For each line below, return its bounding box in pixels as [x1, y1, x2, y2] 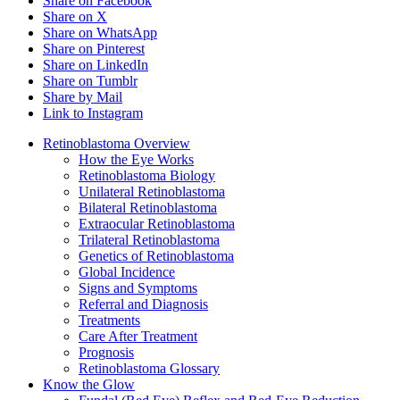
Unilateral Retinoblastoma [79, 184, 225, 200]
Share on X [43, 9, 107, 25]
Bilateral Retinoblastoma [79, 200, 217, 216]
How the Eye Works [79, 152, 194, 168]
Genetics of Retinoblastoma [79, 248, 234, 264]
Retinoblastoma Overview [43, 136, 190, 152]
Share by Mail [43, 89, 122, 105]
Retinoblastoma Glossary [79, 361, 220, 377]
